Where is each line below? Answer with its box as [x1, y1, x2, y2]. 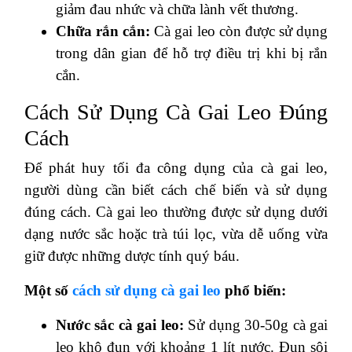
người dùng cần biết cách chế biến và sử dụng [24, 181, 328, 198]
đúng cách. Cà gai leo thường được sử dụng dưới [24, 203, 328, 220]
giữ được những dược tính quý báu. [24, 247, 240, 264]
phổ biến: [221, 281, 286, 299]
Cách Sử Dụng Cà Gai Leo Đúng [24, 99, 328, 124]
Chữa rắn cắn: [56, 22, 151, 39]
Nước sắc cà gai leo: [56, 316, 184, 333]
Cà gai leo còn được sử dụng [150, 22, 328, 39]
